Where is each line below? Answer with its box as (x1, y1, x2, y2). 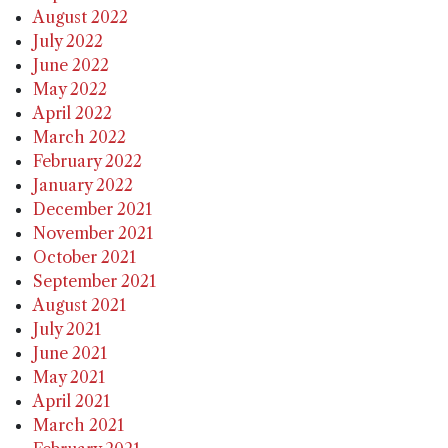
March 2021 (33, 415, 125, 436)
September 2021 (33, 271, 157, 292)
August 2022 (33, 7, 129, 28)
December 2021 (33, 199, 153, 220)
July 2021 (33, 319, 102, 340)
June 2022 (33, 55, 110, 76)
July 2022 (33, 31, 104, 52)
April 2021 (33, 391, 111, 412)
